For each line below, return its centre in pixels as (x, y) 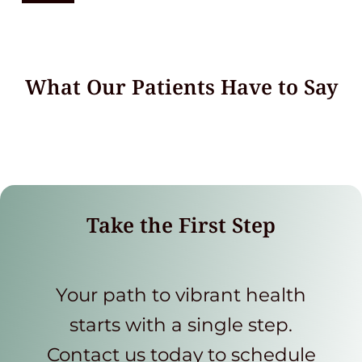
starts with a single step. (181, 325)
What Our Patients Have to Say (181, 86)
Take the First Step (181, 225)
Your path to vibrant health (181, 295)
